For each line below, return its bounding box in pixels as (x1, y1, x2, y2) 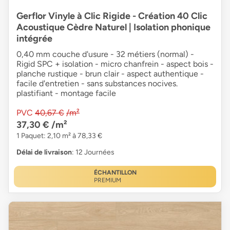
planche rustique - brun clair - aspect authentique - (16, 68, 204, 79)
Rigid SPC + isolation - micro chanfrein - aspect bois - (16, 59, 214, 69)
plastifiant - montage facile (16, 88, 116, 98)
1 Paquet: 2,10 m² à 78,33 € (16, 131, 102, 140)
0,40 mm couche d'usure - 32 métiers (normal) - (16, 49, 194, 59)
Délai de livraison (16, 147, 72, 157)
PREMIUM (93, 176, 121, 184)
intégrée (16, 32, 52, 44)
